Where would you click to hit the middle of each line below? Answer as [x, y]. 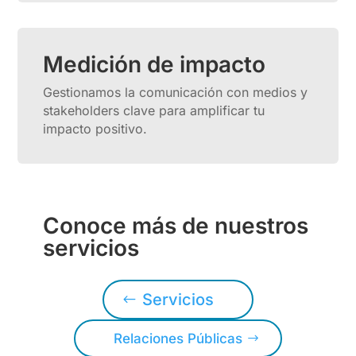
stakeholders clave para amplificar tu [154, 110]
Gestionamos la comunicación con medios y [176, 92]
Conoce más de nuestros [176, 226]
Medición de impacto [155, 64]
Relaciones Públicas [178, 339]
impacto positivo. [95, 129]
